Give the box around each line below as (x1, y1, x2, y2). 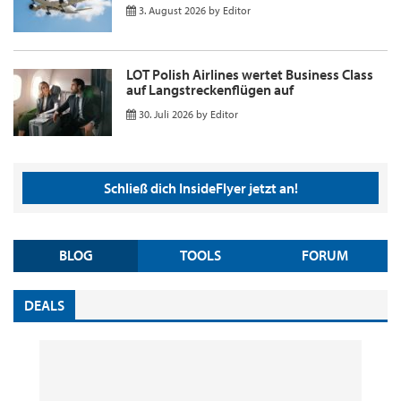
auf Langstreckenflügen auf (126, 80, 294, 98)
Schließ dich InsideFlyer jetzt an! (103, 178, 298, 197)
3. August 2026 (139, 3, 206, 17)
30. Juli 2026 (139, 107, 193, 121)
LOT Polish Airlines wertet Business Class (126, 64, 373, 83)
